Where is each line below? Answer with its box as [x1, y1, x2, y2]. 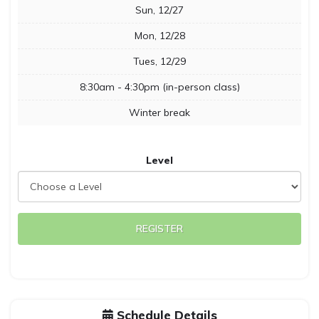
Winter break [129, 106, 190, 119]
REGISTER [136, 222, 183, 235]
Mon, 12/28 [134, 29, 185, 42]
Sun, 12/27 [135, 4, 184, 16]
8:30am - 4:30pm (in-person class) [79, 80, 240, 93]
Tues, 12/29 [133, 55, 186, 68]
